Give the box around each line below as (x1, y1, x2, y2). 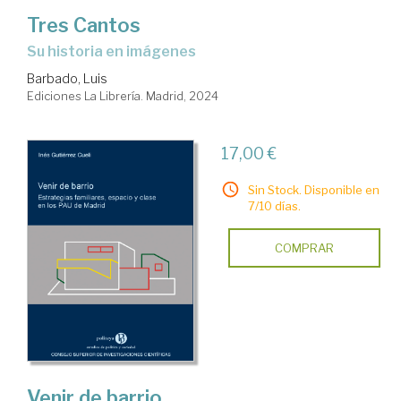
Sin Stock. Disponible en (247, 183, 380, 198)
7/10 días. (247, 199, 301, 214)
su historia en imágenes (37, 43, 196, 61)
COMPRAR (274, 241, 334, 256)
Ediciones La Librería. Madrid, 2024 (27, 89, 218, 104)
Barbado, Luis (27, 71, 107, 87)
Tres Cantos (27, 13, 141, 38)
